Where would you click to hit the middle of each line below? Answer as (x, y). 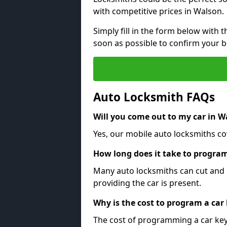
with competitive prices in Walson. (159, 11)
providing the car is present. (147, 183)
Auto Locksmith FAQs (154, 97)
